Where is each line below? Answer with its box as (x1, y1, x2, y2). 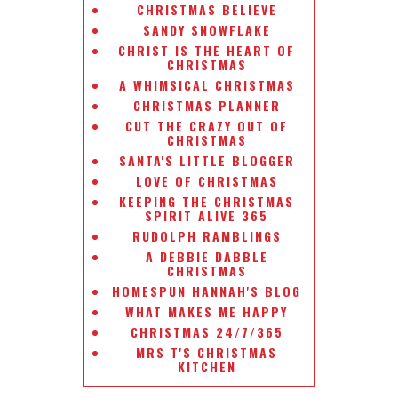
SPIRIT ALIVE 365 (145, 206, 269, 225)
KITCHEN (177, 357, 236, 376)
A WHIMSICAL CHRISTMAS (118, 76, 295, 94)
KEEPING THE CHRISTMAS (119, 192, 295, 211)
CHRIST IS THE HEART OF (118, 41, 296, 60)
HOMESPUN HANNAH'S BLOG (112, 282, 302, 300)
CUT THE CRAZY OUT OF (125, 116, 289, 135)
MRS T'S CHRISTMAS (136, 343, 278, 362)
